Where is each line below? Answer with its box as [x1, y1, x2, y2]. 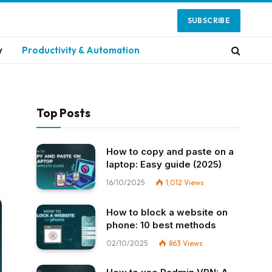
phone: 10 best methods [106, 219, 216, 231]
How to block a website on [106, 206, 228, 218]
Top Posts [36, 106, 90, 120]
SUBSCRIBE [187, 15, 230, 25]
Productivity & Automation [22, 44, 140, 56]
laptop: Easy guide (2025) [106, 158, 222, 170]
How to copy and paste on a [106, 146, 234, 157]
